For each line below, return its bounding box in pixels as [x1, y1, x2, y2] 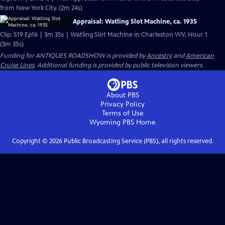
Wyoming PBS [89, 118, 134, 127]
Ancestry [147, 52, 172, 60]
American [186, 52, 214, 60]
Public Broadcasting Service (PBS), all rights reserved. [62, 137, 213, 145]
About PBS [106, 91, 139, 99]
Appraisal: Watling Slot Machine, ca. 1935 [73, 18, 197, 26]
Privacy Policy [100, 100, 145, 108]
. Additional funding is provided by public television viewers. [34, 61, 203, 69]
